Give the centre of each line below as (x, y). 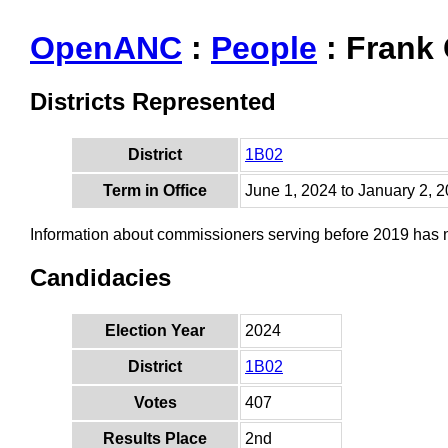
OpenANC (106, 48)
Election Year (155, 331)
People (264, 48)
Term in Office (155, 191)
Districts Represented (153, 102)
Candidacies (100, 278)
